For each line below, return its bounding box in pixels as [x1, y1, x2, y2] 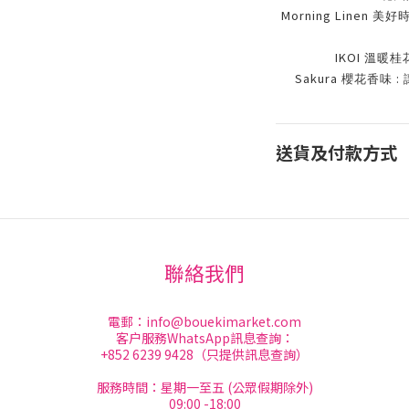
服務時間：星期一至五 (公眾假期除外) [96, 378, 313, 396]
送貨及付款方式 [275, 140, 397, 165]
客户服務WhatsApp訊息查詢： [115, 329, 294, 347]
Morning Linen [280, 6, 372, 24]
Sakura [295, 69, 341, 87]
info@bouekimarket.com [146, 312, 301, 330]
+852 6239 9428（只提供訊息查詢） [100, 345, 309, 363]
